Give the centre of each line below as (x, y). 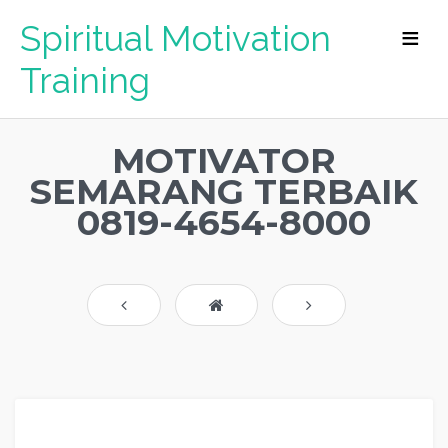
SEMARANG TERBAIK (224, 191)
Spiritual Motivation (175, 38)
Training (85, 80)
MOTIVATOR (224, 160)
